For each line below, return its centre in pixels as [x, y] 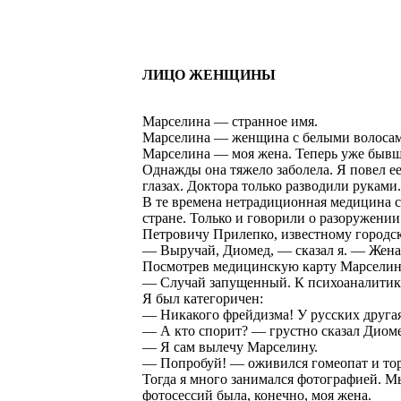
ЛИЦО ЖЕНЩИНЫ [209, 75]
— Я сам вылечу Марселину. [230, 347]
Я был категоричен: [203, 299]
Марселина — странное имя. [230, 121]
